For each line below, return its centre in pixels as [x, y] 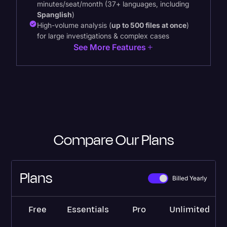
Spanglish [54, 14]
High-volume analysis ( [74, 25]
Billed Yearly [190, 178]
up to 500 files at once [149, 25]
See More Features [109, 47]
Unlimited [190, 210]
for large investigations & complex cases [103, 35]
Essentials [88, 210]
